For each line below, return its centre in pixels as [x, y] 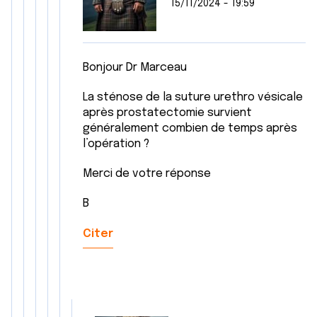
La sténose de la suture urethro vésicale [193, 97]
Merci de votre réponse [148, 174]
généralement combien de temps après [190, 128]
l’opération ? [116, 144]
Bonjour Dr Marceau [135, 68]
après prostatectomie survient [167, 113]
